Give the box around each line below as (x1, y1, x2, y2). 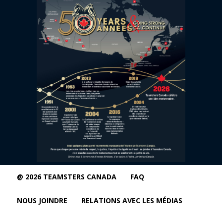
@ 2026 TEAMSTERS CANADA (17, 172, 116, 182)
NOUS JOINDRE (17, 196, 67, 206)
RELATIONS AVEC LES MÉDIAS (81, 196, 182, 206)
